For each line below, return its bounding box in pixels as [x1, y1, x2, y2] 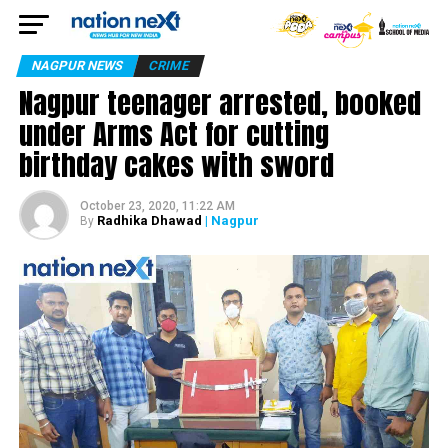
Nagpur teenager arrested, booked [18, 81, 421, 124]
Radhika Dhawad [96, 213, 202, 228]
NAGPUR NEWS [29, 58, 125, 73]
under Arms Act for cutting [18, 112, 329, 155]
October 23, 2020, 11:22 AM [79, 199, 235, 213]
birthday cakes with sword [18, 143, 334, 186]
